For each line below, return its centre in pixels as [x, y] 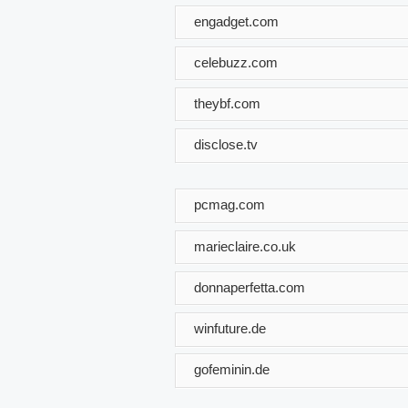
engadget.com [236, 21]
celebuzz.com [236, 62]
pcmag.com [229, 204]
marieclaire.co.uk [245, 246]
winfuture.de [230, 328]
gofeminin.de [232, 369]
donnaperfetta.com [250, 287]
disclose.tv [226, 144]
